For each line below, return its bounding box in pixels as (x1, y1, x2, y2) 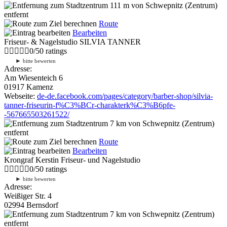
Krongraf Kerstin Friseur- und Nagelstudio (4, 155, 140, 164)
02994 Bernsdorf (4, 200, 58, 209)
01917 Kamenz (4, 82, 53, 91)
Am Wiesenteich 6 (4, 73, 63, 82)
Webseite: (4, 91, 37, 100)
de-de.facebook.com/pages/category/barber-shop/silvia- (37, 91, 213, 100)
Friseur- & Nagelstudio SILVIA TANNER (4, 37, 141, 46)
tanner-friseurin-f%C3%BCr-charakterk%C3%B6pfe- (4, 100, 175, 109)
